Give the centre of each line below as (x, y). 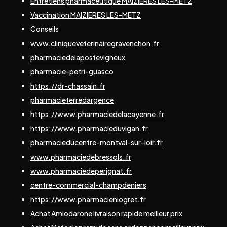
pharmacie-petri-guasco (72, 71)
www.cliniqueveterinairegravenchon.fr (95, 43)
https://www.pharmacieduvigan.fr (89, 128)
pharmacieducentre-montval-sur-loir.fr (97, 142)
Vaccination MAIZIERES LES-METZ (86, 14)
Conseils (45, 29)
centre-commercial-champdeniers (88, 185)
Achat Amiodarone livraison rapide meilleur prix (106, 213)
